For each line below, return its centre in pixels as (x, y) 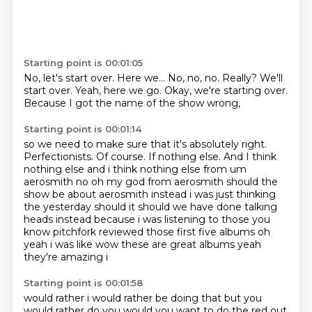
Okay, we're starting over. (226, 91)
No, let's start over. (70, 78)
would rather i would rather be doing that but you (142, 298)
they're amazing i (65, 257)
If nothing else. (186, 157)
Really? (241, 78)
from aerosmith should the (212, 182)
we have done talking (225, 207)
